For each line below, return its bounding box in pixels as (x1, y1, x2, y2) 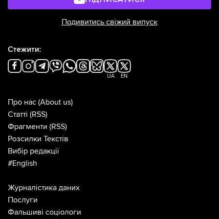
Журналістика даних (8, 183, 80, 193)
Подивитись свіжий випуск (62, 17, 157, 27)
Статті (8, 109, 28, 120)
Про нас (8, 97, 36, 108)
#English (8, 158, 37, 169)
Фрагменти (8, 122, 47, 132)
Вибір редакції (8, 146, 59, 156)
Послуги (8, 195, 38, 205)
